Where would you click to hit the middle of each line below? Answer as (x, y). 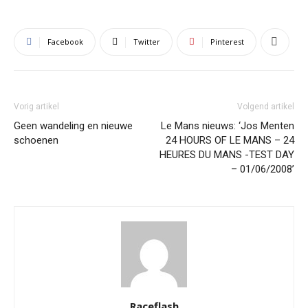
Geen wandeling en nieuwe (73, 125)
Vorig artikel (36, 106)
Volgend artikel (266, 106)
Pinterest (227, 41)
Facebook (65, 41)
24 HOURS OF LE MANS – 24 (230, 140)
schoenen (36, 140)
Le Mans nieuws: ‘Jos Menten (228, 125)
